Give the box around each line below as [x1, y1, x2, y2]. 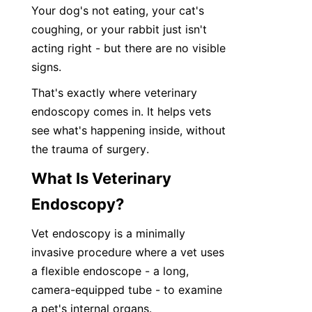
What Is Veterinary [31, 169, 171, 187]
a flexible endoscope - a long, [31, 264, 189, 278]
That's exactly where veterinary [31, 86, 197, 100]
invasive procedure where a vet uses [31, 245, 224, 259]
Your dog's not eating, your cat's [31, 3, 204, 17]
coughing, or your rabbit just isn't [31, 22, 207, 36]
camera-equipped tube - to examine [31, 283, 222, 297]
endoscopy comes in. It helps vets [31, 104, 211, 118]
